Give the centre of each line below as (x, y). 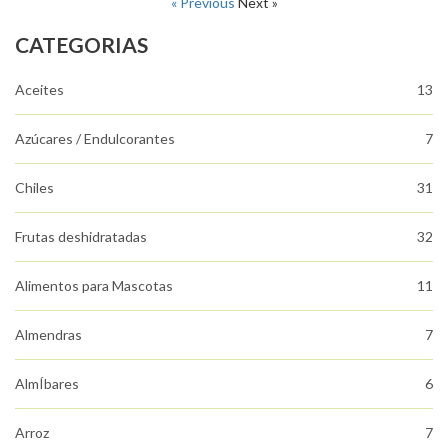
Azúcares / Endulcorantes (95, 138)
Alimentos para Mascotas (94, 285)
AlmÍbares (47, 383)
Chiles (34, 187)
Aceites (39, 89)
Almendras (48, 334)
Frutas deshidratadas (81, 236)
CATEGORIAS (81, 44)
